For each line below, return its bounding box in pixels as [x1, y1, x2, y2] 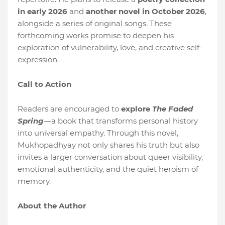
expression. [18, 55, 59, 64]
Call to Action [18, 79, 71, 89]
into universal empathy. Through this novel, [18, 128, 178, 138]
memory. [18, 176, 51, 186]
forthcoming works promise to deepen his [18, 31, 174, 40]
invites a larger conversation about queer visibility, [18, 152, 203, 162]
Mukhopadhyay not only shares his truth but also [18, 140, 199, 150]
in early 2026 [18, 7, 67, 16]
